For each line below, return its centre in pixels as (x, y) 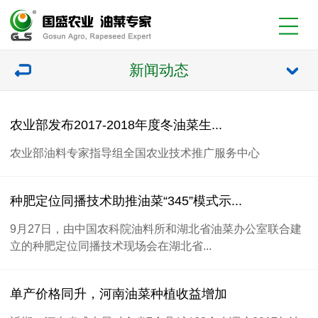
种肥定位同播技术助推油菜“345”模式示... (126, 201)
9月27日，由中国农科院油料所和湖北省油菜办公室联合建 (156, 229)
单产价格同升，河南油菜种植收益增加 (119, 294)
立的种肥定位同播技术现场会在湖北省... (111, 246)
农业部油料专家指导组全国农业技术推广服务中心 (135, 153)
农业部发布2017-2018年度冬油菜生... (116, 125)
